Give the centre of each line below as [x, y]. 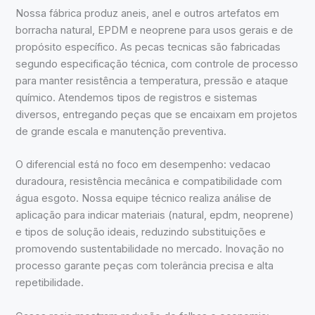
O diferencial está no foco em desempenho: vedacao [143, 165]
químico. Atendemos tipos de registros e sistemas [137, 98]
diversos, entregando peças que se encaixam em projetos [157, 115]
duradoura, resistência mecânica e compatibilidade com [149, 182]
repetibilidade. [50, 283]
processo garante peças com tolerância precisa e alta [145, 266]
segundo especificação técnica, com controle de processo [157, 64]
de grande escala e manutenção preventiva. [121, 132]
